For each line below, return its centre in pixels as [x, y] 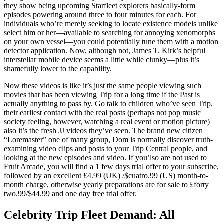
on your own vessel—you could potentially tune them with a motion [111, 42]
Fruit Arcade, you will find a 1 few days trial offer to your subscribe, [111, 167]
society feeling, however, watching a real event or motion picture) [107, 122]
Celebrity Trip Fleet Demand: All [89, 215]
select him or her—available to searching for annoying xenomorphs [110, 33]
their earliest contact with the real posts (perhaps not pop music [102, 113]
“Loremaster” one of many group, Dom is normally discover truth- [108, 140]
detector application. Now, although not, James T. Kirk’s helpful [105, 51]
